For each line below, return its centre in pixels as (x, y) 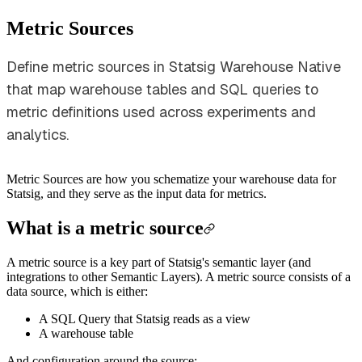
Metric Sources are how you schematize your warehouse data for (171, 179)
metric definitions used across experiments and (161, 112)
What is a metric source (105, 227)
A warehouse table (86, 333)
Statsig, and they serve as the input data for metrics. (137, 193)
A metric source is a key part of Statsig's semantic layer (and (159, 262)
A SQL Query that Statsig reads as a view (145, 318)
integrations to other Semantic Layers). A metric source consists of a (179, 276)
